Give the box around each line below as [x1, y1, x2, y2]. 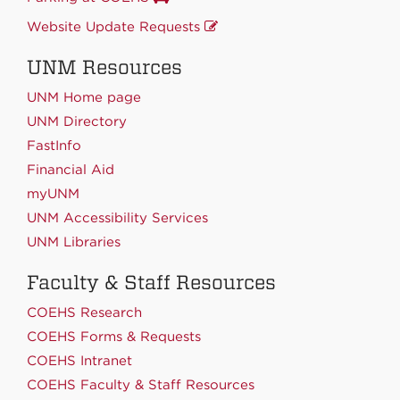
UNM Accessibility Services [27, 209, 208, 226]
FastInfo [27, 137, 81, 154]
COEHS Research [27, 304, 142, 321]
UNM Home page [27, 88, 141, 105]
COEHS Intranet [27, 352, 132, 369]
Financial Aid [27, 161, 114, 178]
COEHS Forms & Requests [27, 328, 201, 345]
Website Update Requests [27, 18, 204, 35]
